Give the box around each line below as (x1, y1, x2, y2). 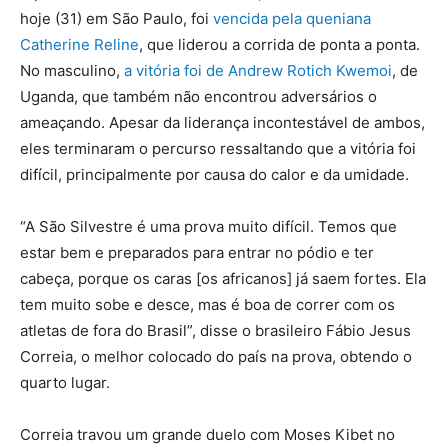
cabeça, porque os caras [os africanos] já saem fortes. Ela (20, 269, 426, 289)
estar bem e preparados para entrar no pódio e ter (20, 243, 374, 263)
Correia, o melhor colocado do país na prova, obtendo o (20, 347, 412, 367)
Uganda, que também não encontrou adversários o (20, 87, 377, 107)
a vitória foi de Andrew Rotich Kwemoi (124, 61, 392, 81)
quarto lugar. (20, 373, 110, 393)
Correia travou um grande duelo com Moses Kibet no (20, 425, 395, 445)
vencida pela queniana (213, 9, 371, 29)
